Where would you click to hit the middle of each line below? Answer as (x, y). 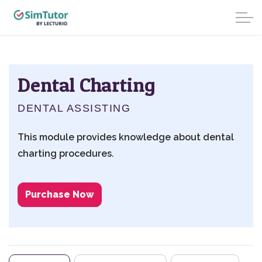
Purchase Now (60, 194)
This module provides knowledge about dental (126, 137)
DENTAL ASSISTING (74, 108)
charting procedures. (66, 154)
